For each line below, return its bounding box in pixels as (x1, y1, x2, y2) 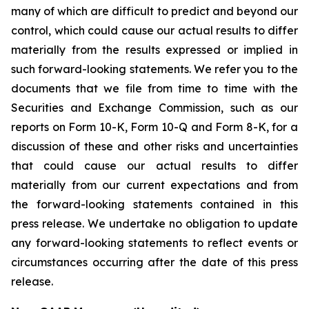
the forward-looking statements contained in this (11, 197, 298, 211)
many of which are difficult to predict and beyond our (11, 3, 298, 18)
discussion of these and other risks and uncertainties (11, 139, 298, 153)
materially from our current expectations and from (11, 177, 298, 192)
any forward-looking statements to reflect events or (11, 235, 298, 250)
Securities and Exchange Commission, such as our (11, 100, 298, 114)
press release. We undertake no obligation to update (11, 216, 298, 230)
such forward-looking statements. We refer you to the (11, 61, 298, 76)
